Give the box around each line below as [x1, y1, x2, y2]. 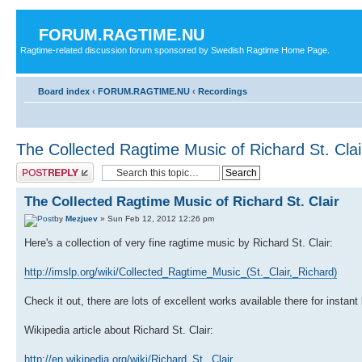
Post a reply [16, 162, 63, 172]
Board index [38, 86, 90, 96]
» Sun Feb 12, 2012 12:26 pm [98, 213, 214, 223]
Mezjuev [65, 213, 98, 223]
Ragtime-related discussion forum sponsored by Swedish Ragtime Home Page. [20, 45, 330, 55]
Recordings [198, 86, 247, 96]
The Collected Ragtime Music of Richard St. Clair [24, 193, 339, 209]
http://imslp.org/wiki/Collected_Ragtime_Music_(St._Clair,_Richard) [24, 265, 337, 278]
